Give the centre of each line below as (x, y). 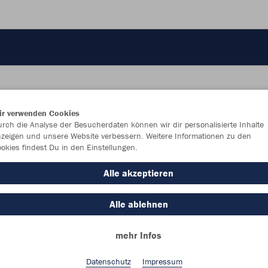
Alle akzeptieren (138, 173)
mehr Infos (138, 235)
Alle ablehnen (138, 204)
